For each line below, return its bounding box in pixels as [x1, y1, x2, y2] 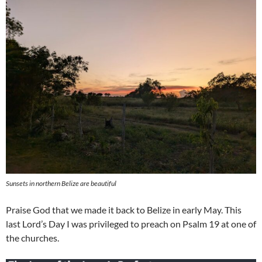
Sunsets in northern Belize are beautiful [6, 179, 116, 188]
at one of [219, 218, 256, 230]
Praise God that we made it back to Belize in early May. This [6, 204, 242, 216]
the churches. [6, 232, 59, 244]
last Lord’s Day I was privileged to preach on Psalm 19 [6, 218, 219, 230]
